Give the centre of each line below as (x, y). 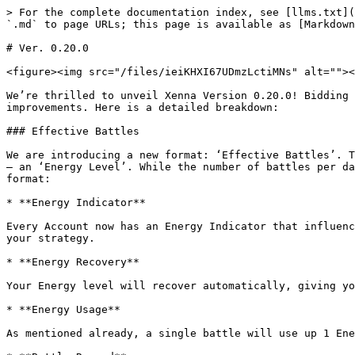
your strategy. (51, 238)
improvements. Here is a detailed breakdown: (143, 107)
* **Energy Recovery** (73, 262)
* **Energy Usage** (63, 309)
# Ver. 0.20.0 (48, 48)
